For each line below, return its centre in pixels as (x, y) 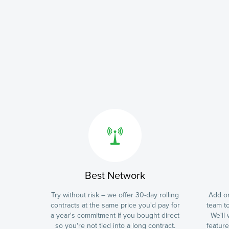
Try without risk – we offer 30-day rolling (115, 195)
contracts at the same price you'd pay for (115, 205)
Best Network (115, 176)
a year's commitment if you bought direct (115, 215)
